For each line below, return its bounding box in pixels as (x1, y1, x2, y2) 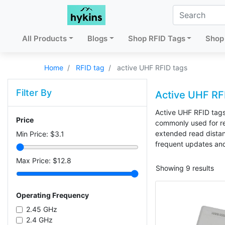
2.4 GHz (26, 215, 53, 224)
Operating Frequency (16, 191, 89, 199)
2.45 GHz (26, 205, 57, 213)
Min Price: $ (16, 130, 55, 138)
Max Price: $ (16, 156, 57, 165)
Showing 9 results (155, 164, 214, 172)
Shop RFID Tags (128, 34, 185, 43)
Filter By (16, 87, 52, 98)
